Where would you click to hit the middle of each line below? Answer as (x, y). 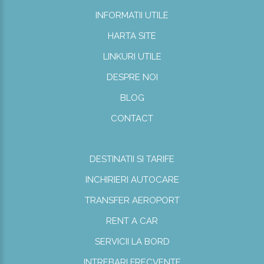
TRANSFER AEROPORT (132, 200)
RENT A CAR (132, 221)
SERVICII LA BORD (132, 242)
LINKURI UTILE (132, 57)
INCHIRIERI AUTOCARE (132, 180)
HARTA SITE (132, 36)
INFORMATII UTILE (132, 15)
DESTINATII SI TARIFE (132, 159)
